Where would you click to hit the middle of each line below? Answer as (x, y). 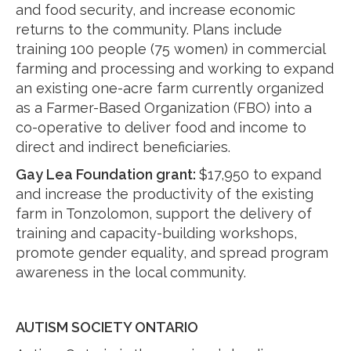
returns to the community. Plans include (149, 29)
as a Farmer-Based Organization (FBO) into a (164, 108)
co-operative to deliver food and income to (161, 127)
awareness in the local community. (131, 272)
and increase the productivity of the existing (165, 194)
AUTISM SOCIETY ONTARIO (107, 327)
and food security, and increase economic (156, 10)
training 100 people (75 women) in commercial (170, 49)
